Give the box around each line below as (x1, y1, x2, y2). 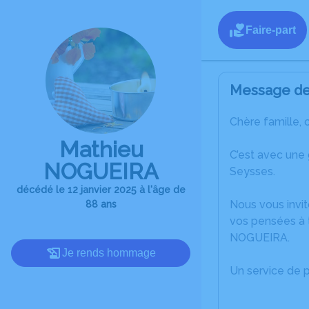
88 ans (85, 198, 117, 210)
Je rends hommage (62, 246, 156, 259)
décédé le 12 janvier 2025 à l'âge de (16, 183, 186, 195)
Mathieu (59, 136, 143, 162)
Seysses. (230, 165, 275, 178)
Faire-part (246, 23, 296, 36)
